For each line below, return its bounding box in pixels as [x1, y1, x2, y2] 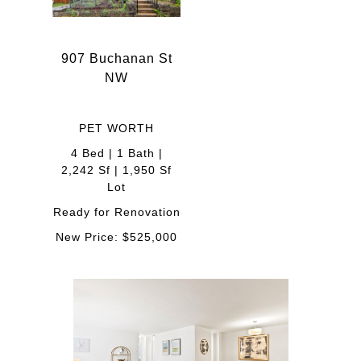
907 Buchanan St [60, 52, 172, 66]
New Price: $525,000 [56, 230, 177, 244]
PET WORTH [79, 122, 154, 135]
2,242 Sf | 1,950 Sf [61, 164, 172, 177]
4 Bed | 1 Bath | [70, 147, 163, 160]
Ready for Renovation [52, 205, 180, 219]
